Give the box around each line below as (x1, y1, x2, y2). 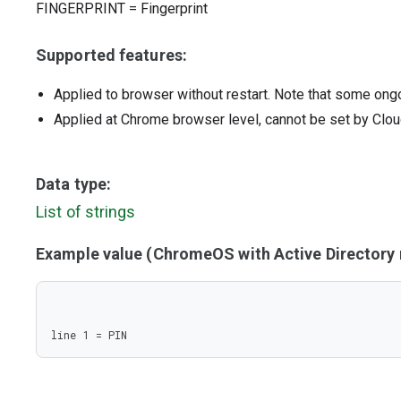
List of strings (36, 202, 136, 221)
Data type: (36, 175, 112, 193)
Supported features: (36, 46, 187, 64)
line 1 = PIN (51, 328, 128, 342)
